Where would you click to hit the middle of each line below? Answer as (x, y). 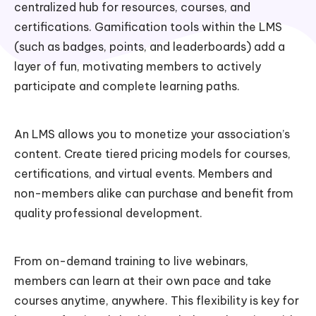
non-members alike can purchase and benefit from (154, 194)
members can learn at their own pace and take (143, 281)
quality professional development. (108, 213)
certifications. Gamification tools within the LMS (148, 27)
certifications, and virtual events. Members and (143, 174)
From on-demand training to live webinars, (131, 261)
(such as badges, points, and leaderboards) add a (150, 47)
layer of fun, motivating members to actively (138, 67)
